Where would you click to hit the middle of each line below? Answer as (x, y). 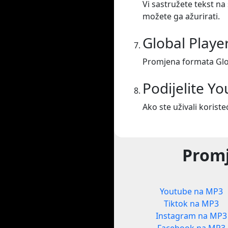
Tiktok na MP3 (191, 204)
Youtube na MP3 (191, 192)
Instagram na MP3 (191, 216)
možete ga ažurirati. (181, 17)
